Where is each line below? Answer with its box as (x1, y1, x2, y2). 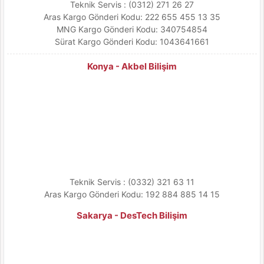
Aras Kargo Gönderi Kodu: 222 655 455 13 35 (44, 12, 220, 22)
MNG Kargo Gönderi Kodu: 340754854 (57, 24, 207, 34)
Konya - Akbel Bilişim (87, 61, 177, 72)
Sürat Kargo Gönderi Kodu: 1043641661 (55, 37, 209, 47)
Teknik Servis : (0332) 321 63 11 (70, 177, 194, 187)
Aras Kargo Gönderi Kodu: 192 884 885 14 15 (44, 189, 220, 199)
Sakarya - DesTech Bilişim (77, 210, 187, 221)
